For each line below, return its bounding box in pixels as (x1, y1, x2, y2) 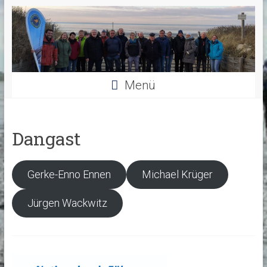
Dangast (11, 127, 81, 151)
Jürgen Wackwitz (27, 197, 107, 210)
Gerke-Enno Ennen (27, 168, 111, 181)
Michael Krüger (141, 168, 213, 181)
